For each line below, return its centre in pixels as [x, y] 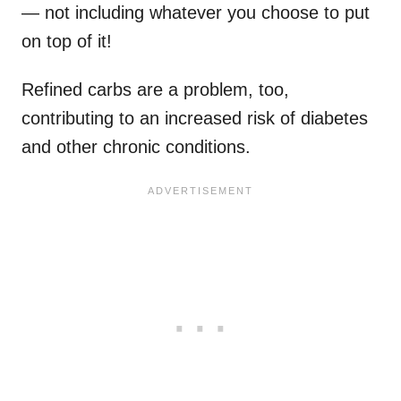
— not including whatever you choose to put [196, 12]
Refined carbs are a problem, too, [155, 89]
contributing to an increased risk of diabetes [195, 118]
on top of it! [67, 41]
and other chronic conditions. [136, 146]
